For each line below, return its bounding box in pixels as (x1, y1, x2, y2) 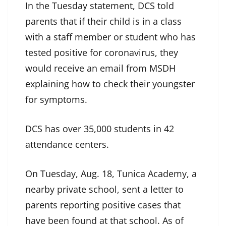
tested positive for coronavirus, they (25, 46, 178, 59)
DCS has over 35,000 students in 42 (25, 123, 174, 135)
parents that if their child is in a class (25, 15, 182, 28)
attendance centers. (25, 138, 111, 151)
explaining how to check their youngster (25, 78, 195, 90)
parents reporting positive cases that (25, 199, 181, 211)
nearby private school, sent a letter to (25, 183, 184, 196)
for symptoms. (25, 93, 90, 106)
